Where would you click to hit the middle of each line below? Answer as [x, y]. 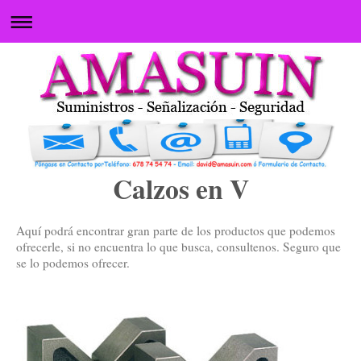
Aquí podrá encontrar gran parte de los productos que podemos [176, 231]
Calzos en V [180, 189]
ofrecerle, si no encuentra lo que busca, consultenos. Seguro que [178, 247]
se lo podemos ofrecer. [73, 263]
